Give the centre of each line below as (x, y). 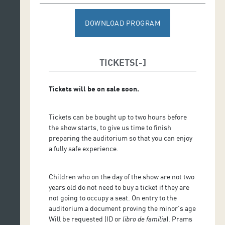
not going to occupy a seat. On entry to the (113, 197)
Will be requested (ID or (86, 218)
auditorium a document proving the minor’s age (123, 208)
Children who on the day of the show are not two (122, 176)
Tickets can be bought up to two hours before (118, 117)
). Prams (180, 218)
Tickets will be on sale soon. (94, 88)
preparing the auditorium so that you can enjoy (121, 138)
